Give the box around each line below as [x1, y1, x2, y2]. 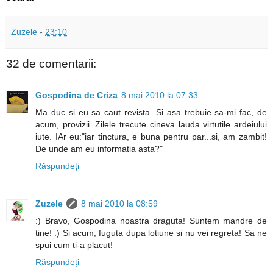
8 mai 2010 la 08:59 [81, 199, 158, 209]
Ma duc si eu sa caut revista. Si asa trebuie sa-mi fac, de [35, 107, 267, 118]
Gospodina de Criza [35, 90, 118, 101]
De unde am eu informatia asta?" [35, 144, 163, 154]
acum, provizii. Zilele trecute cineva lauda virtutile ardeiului [35, 119, 267, 130]
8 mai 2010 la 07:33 [121, 90, 198, 101]
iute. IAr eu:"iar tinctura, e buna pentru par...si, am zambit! [35, 132, 267, 142]
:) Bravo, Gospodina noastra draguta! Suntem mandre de [35, 216, 267, 226]
